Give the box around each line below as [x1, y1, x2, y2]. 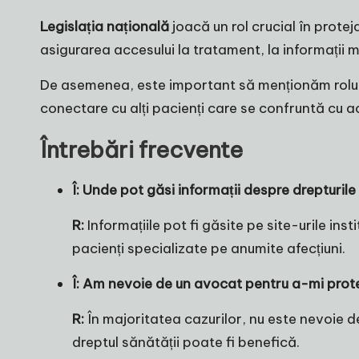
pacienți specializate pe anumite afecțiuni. [72, 240, 345, 258]
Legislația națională [40, 18, 169, 36]
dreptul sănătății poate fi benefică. [72, 333, 300, 352]
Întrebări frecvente [40, 135, 243, 164]
